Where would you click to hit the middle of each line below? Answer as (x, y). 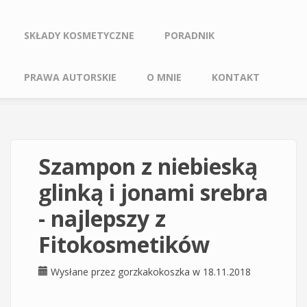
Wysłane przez (84, 272)
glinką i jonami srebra (153, 192)
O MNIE (164, 77)
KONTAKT (236, 77)
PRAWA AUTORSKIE (70, 77)
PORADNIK (189, 35)
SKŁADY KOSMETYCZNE (79, 35)
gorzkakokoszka (154, 272)
